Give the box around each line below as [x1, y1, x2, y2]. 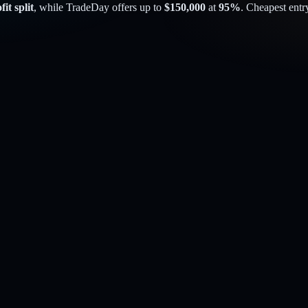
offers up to [109, 1, 162, 13]
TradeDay [66, 1, 109, 13]
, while [34, 1, 66, 13]
